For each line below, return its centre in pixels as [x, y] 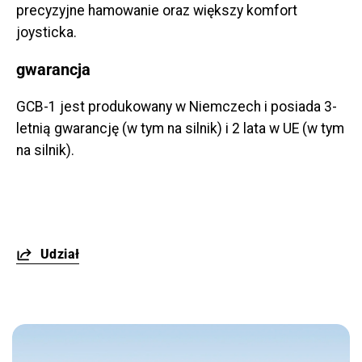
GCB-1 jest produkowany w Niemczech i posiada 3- [177, 107]
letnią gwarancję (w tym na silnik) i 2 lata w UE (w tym [180, 129]
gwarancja [53, 70]
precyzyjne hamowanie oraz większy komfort [157, 11]
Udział [60, 255]
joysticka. [46, 33]
